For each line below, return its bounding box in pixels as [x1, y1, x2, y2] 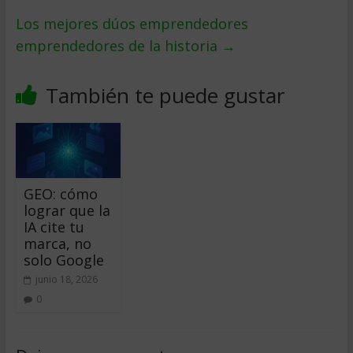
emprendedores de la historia [15, 36, 221, 55]
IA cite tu [23, 217, 84, 236]
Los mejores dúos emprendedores [15, 14, 248, 33]
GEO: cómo [23, 184, 98, 203]
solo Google [23, 250, 104, 269]
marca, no [23, 233, 91, 253]
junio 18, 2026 [35, 272, 98, 286]
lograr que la [23, 200, 110, 220]
